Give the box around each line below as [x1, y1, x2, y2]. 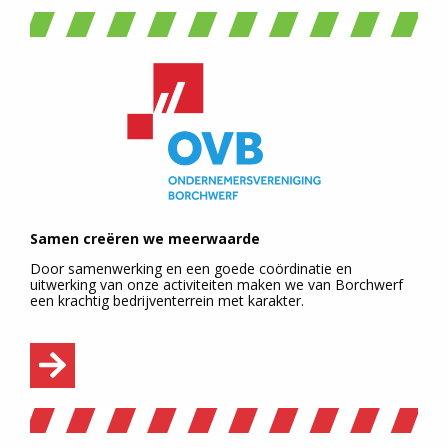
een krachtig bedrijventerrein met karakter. [30, 290, 304, 310]
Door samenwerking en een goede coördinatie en [30, 258, 352, 278]
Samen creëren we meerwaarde [30, 228, 260, 248]
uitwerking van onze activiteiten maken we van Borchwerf [30, 274, 403, 294]
